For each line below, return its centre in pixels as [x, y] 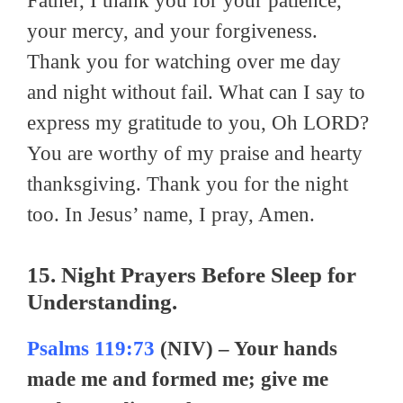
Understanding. [102, 301]
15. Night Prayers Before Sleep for [192, 274]
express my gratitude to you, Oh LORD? [198, 123]
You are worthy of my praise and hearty [195, 154]
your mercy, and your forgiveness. [172, 31]
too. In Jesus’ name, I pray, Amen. [171, 215]
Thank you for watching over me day [184, 62]
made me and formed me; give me [178, 379]
